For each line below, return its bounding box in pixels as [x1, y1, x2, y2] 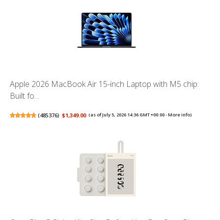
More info [168, 111, 191, 118]
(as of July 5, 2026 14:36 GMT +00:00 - [88, 111, 168, 118]
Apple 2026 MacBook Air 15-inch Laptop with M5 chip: [10, 79, 199, 90]
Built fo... [10, 90, 39, 102]
